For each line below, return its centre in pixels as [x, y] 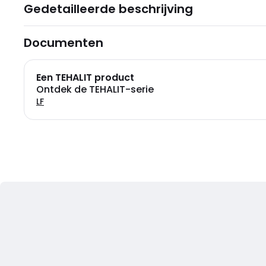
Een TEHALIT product [85, 77]
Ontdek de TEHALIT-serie [95, 89]
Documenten [64, 43]
